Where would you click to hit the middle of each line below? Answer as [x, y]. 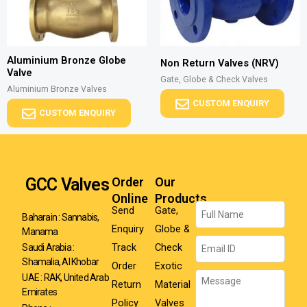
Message [215, 277]
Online [130, 199]
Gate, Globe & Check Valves [214, 79]
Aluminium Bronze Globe [66, 60]
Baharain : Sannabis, [61, 217]
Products [181, 199]
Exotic [168, 266]
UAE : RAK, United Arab [65, 277]
